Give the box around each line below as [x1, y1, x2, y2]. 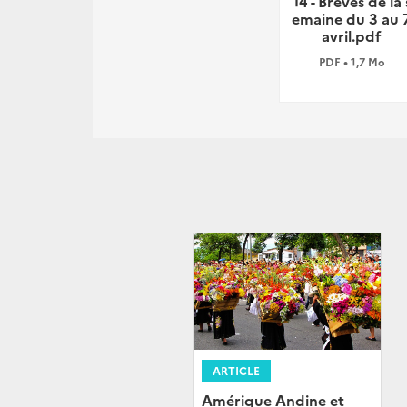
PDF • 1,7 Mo [318, 54, 385, 69]
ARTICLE [213, 362, 260, 379]
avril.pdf [322, 25, 382, 45]
